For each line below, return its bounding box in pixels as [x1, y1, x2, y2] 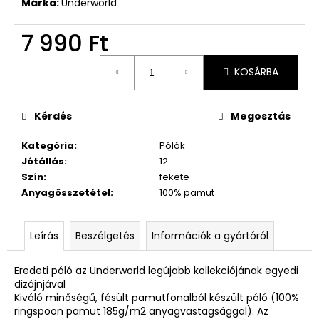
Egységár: [21, 53, 68, 68]
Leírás [30, 228, 58, 243]
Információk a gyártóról [152, 228, 268, 243]
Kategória [21, 138, 74, 152]
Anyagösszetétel [21, 185, 110, 199]
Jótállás [21, 154, 64, 168]
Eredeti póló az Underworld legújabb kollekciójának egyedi [14, 263, 298, 278]
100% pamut [159, 185, 214, 199]
